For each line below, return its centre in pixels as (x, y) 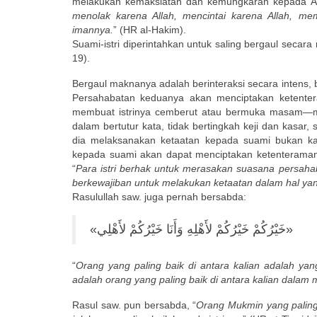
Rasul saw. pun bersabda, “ (134, 305)
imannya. (93, 29)
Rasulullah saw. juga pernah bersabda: (159, 196)
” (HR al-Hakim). (150, 29)
